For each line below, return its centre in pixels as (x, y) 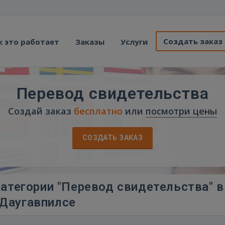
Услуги (134, 42)
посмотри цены (181, 111)
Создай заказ (41, 111)
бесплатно (98, 111)
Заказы (90, 42)
